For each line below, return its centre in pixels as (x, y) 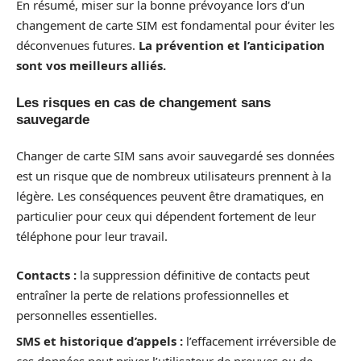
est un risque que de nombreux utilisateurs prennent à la (174, 176)
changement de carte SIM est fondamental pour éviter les (175, 25)
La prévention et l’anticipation (232, 45)
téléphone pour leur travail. (92, 236)
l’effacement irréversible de (259, 341)
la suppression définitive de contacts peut (193, 274)
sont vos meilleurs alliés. (91, 65)
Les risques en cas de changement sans (143, 102)
